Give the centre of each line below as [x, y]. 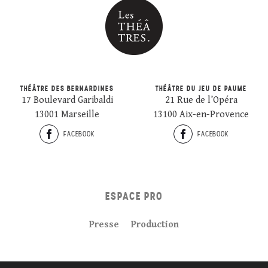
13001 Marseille [67, 115]
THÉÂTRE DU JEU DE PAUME [201, 88]
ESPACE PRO [134, 196]
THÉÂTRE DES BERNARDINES [67, 88]
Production [155, 225]
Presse [104, 225]
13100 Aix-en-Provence [201, 115]
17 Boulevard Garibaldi [67, 100]
